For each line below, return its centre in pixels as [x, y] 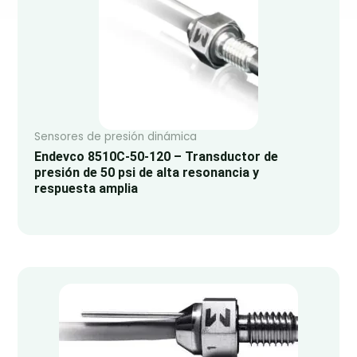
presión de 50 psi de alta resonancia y [146, 173]
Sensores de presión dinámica [115, 137]
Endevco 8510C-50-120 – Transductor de [156, 157]
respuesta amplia [86, 189]
